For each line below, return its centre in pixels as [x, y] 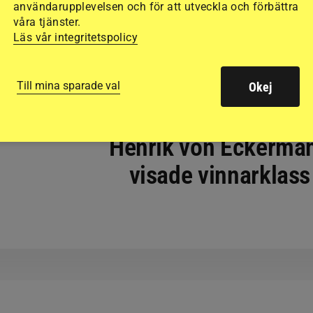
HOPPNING [219, 107]
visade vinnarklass [220, 175]
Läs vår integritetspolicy [75, 37]
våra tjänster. [47, 22]
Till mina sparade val [68, 86]
